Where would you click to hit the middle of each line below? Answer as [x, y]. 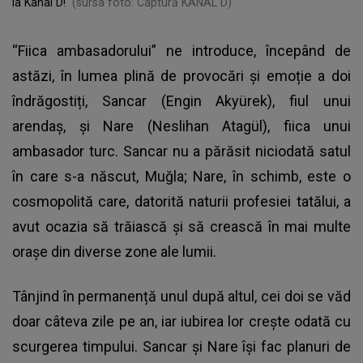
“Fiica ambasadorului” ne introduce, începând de [181, 50]
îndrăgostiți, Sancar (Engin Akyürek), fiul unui [181, 100]
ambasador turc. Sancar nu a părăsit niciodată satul [181, 151]
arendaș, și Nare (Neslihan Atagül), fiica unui [181, 126]
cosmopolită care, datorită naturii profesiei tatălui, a [181, 201]
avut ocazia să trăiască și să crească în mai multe [181, 226]
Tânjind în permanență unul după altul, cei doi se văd [181, 296]
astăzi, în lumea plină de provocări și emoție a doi [181, 75]
